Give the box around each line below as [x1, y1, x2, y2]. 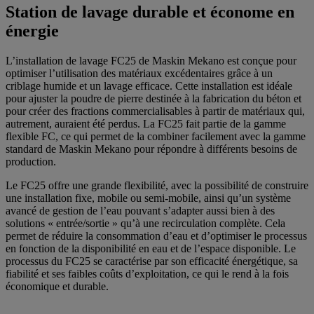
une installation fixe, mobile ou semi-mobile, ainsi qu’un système [6, 191, 291, 204]
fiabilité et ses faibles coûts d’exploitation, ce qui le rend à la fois [6, 267, 289, 280]
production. [6, 155, 56, 168]
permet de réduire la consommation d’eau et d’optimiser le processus [6, 229, 307, 242]
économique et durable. [6, 280, 109, 292]
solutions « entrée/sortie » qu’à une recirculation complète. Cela [6, 217, 285, 229]
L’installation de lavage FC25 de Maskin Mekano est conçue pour [6, 54, 296, 67]
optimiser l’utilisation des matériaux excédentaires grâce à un [6, 67, 273, 79]
